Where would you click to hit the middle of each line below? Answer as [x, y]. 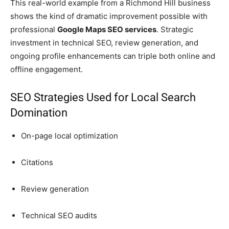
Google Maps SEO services [107, 30]
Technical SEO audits [59, 216]
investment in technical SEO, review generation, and [104, 43]
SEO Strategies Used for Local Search [103, 98]
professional [34, 30]
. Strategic [175, 30]
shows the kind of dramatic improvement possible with [109, 16]
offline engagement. [47, 70]
